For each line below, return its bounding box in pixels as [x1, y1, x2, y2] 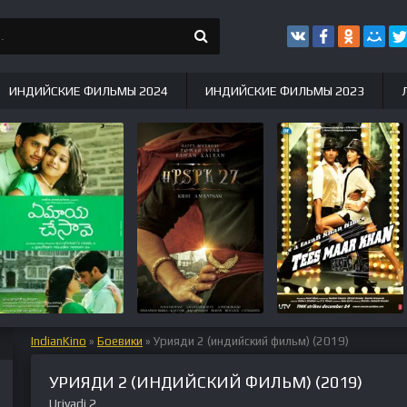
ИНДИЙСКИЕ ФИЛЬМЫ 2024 [9, 84, 168, 98]
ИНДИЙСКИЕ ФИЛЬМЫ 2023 [205, 84, 364, 98]
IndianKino [31, 334, 86, 348]
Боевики [97, 334, 143, 348]
